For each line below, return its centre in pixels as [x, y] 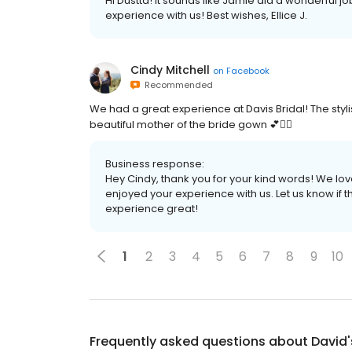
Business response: [155, 164]
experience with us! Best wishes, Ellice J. [206, 15]
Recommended [176, 85]
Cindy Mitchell [170, 70]
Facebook [248, 70]
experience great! [152, 209]
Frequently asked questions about [200, 341]
